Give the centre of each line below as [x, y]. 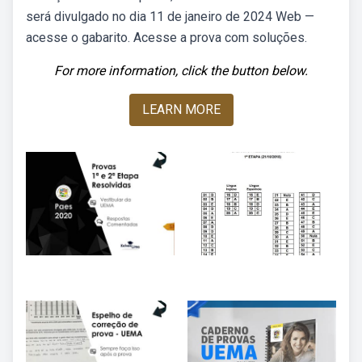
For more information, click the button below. [181, 71]
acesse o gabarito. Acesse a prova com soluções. [166, 38]
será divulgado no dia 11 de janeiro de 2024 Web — [170, 17]
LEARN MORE [181, 109]
